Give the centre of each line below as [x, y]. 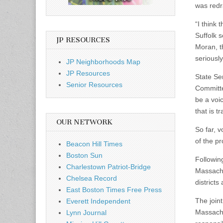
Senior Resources [94, 84]
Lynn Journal [86, 212]
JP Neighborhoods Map [103, 61]
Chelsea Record [92, 178]
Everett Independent [98, 201]
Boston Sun [84, 155]
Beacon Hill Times [94, 144]
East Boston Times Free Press [114, 189]
